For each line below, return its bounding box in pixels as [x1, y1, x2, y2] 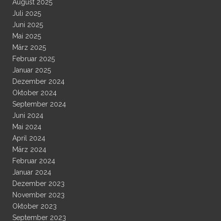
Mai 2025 [12, 32, 41, 40]
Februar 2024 [12, 157, 55, 165]
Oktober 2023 [12, 202, 57, 211]
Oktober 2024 [12, 89, 57, 97]
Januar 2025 [12, 66, 51, 74]
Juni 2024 [12, 111, 43, 120]
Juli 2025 [12, 9, 41, 18]
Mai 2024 [12, 123, 41, 131]
